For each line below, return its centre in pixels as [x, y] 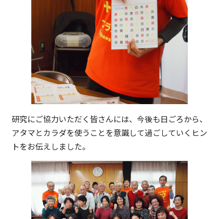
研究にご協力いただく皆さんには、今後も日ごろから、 [109, 119]
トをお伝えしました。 [51, 146]
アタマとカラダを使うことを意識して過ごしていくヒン [109, 132]
